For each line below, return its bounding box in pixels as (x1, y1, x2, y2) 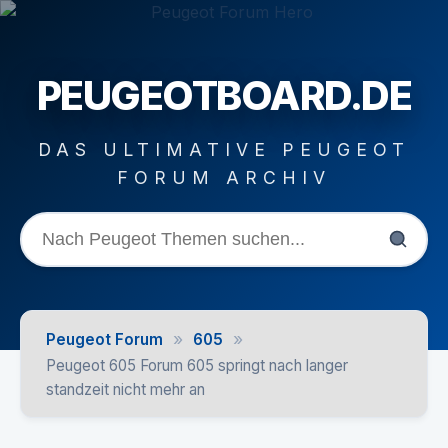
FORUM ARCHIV (117, 166, 331, 188)
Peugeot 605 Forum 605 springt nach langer (46, 356, 348, 375)
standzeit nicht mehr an (46, 380, 205, 399)
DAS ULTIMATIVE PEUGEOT (38, 138, 410, 160)
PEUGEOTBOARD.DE (36, 70, 412, 120)
